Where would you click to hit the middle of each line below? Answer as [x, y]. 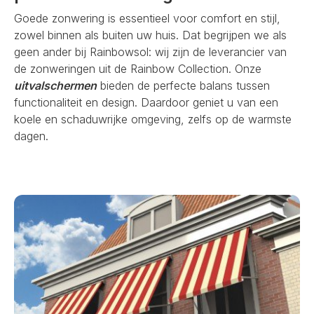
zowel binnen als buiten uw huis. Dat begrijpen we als [150, 35]
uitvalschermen [55, 86]
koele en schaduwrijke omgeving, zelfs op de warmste [153, 119]
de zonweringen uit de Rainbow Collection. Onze [138, 69]
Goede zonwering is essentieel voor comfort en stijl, [147, 18]
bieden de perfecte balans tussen [183, 86]
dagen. [31, 136]
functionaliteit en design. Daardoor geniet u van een [146, 102]
